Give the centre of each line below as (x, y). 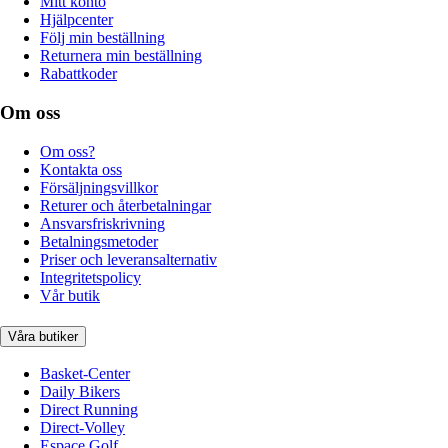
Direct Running (89, 410)
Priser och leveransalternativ (128, 259)
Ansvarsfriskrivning (102, 223)
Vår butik (70, 295)
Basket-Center (85, 374)
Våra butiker (43, 336)
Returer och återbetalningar (125, 205)
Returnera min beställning (121, 56)
